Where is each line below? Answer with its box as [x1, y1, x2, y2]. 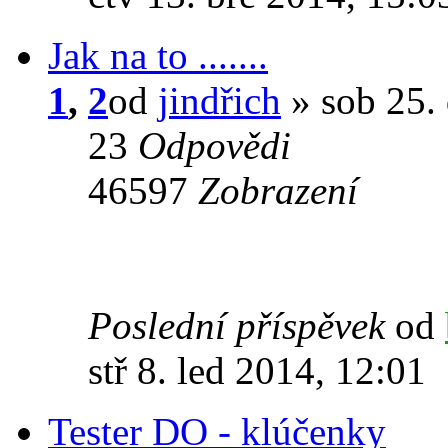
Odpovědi [138, 123, 291, 167]
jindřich [158, 78, 281, 122]
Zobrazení [198, 168, 358, 212]
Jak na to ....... [48, 33, 268, 77]
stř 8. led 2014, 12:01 [88, 348, 426, 392]
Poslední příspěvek [88, 303, 395, 347]
